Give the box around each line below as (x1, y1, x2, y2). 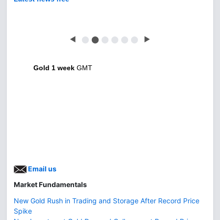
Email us (27, 165, 56, 173)
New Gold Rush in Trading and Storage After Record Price (14, 196, 199, 205)
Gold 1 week (33, 64, 75, 72)
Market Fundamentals (14, 180, 87, 189)
